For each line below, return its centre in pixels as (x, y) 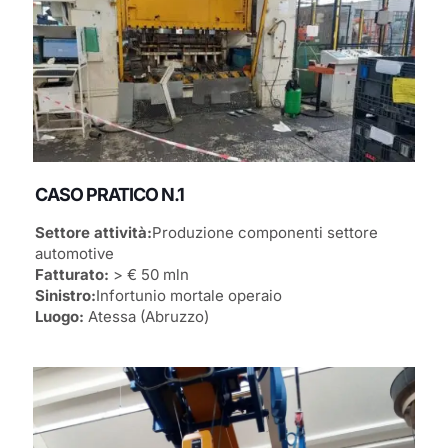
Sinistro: (65, 296)
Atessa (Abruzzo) (146, 317)
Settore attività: (93, 233)
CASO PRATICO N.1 (109, 195)
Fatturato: (72, 275)
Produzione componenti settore (265, 233)
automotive (74, 254)
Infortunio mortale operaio (189, 296)
